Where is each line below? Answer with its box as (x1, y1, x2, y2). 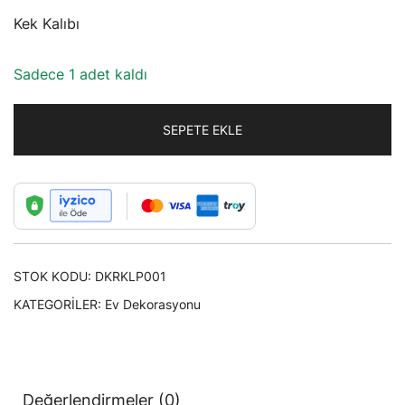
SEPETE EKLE (163, 121, 242, 137)
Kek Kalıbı (14, 14, 80, 33)
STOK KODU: (14, 268, 95, 284)
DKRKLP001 (95, 268, 166, 284)
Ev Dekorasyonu (105, 296, 201, 312)
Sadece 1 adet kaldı (14, 64, 147, 83)
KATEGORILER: (14, 296, 105, 312)
